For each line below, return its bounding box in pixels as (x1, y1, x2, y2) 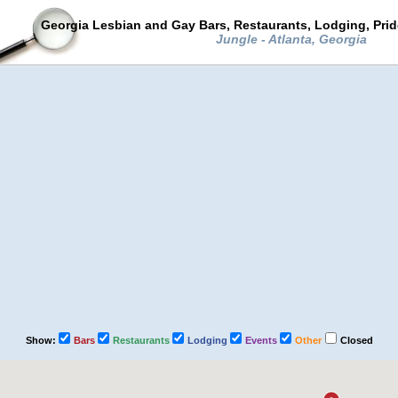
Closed (339, 335, 373, 346)
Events (244, 335, 280, 346)
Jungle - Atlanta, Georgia (212, 32, 370, 46)
